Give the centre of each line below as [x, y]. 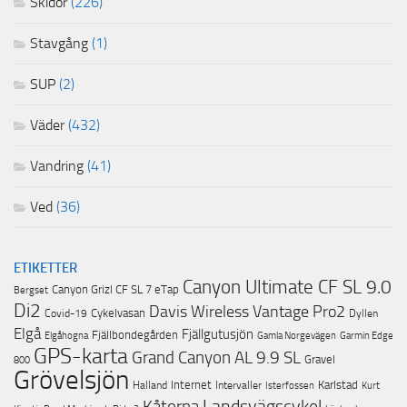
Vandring [57, 167]
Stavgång [59, 44]
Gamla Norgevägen [297, 336]
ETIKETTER [45, 268]
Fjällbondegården [135, 335]
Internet [191, 385]
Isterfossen [290, 386]
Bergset [31, 291]
